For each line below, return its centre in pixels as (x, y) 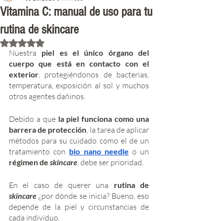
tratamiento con (39, 151)
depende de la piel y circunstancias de (79, 206)
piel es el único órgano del (95, 52)
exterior (24, 74)
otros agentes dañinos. (47, 96)
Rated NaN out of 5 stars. (60, 42)
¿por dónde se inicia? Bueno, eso (94, 196)
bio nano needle (99, 151)
